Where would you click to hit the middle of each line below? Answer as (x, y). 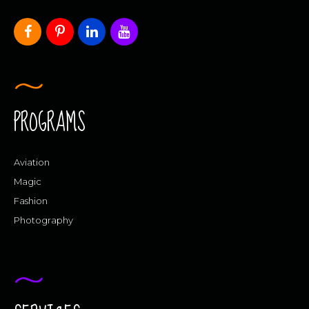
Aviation (32, 162)
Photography (43, 220)
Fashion (31, 201)
